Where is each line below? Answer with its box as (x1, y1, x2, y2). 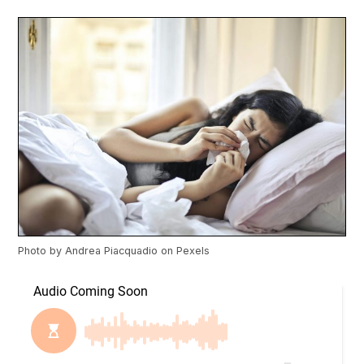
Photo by (18, 245, 66, 258)
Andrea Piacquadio (65, 245, 158, 258)
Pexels (176, 245, 210, 258)
